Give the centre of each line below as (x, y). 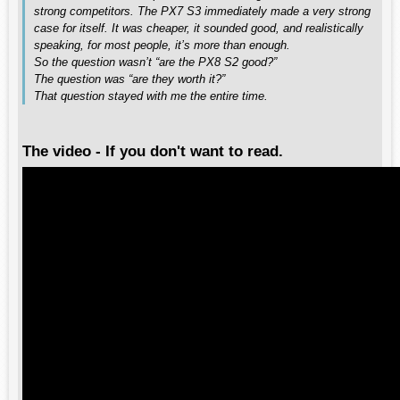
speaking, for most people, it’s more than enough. (162, 45)
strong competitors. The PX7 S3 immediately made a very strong (202, 11)
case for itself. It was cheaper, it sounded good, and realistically (199, 28)
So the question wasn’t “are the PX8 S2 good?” (155, 62)
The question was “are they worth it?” (129, 79)
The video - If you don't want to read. (153, 151)
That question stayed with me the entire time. (151, 96)
